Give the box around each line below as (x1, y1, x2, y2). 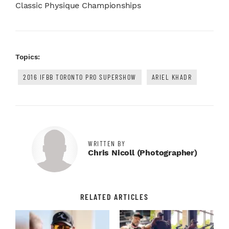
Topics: (15, 52, 40, 61)
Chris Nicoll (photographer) (88, 147, 197, 157)
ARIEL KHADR (151, 72, 192, 81)
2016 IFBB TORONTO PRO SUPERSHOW (23, 72, 136, 81)
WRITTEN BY (88, 139, 126, 148)
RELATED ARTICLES (80, 191, 149, 201)
